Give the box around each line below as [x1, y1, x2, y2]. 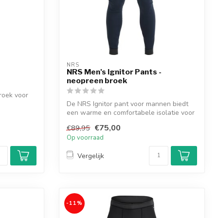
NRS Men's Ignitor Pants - [67, 67, 162, 76]
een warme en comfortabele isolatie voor [67, 108, 195, 117]
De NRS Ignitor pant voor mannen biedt [67, 99, 188, 109]
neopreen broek [67, 75, 127, 85]
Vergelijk [77, 151, 104, 161]
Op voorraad [67, 133, 104, 143]
